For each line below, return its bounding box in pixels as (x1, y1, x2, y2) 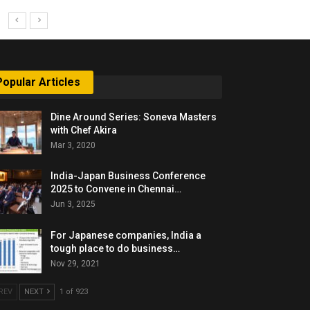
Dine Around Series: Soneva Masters (51, 111, 217, 122)
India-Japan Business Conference (51, 170, 206, 182)
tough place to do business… (51, 242, 181, 254)
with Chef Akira (51, 124, 118, 136)
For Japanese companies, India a (51, 229, 202, 241)
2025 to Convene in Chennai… (51, 183, 182, 195)
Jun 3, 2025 (51, 199, 96, 210)
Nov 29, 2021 (51, 258, 101, 268)
